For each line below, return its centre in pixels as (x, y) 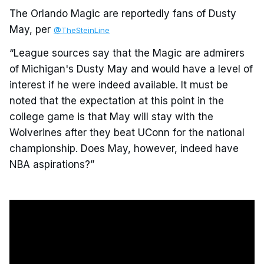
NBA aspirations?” (52, 165)
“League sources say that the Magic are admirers (127, 53)
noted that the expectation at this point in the (117, 101)
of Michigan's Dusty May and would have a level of (131, 69)
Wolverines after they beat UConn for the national (127, 133)
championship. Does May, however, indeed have (124, 149)
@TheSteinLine (82, 30)
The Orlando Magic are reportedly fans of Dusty (123, 14)
